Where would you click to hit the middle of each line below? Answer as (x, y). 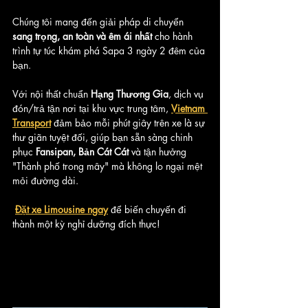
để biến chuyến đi (148, 209)
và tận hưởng (159, 152)
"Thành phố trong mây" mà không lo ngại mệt (109, 166)
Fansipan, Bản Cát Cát (82, 152)
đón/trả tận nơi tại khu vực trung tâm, (92, 108)
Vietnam (189, 108)
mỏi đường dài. (45, 180)
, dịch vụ (187, 94)
